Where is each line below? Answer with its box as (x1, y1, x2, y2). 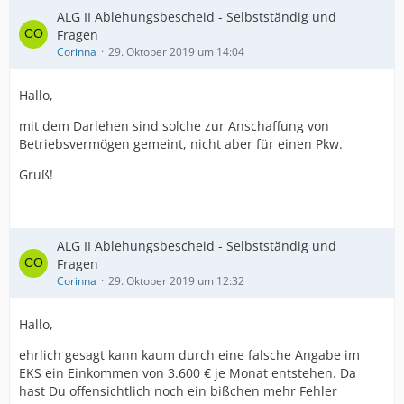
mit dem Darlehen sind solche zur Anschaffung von (19, 117, 329, 134)
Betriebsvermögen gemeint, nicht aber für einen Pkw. (19, 135, 343, 152)
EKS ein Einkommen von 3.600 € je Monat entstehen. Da (19, 364, 356, 381)
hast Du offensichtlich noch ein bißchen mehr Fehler (19, 382, 337, 399)
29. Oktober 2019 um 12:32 (108, 273, 244, 289)
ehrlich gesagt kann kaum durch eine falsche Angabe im (19, 346, 360, 363)
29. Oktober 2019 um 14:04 (108, 44, 244, 60)
